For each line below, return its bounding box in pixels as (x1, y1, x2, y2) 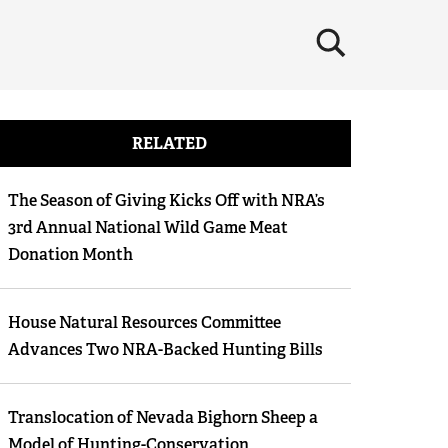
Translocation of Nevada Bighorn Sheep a (7, 407, 318, 428)
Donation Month (7, 244, 133, 265)
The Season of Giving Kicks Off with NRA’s (7, 190, 325, 211)
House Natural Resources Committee (7, 312, 281, 333)
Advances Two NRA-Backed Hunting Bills (7, 339, 323, 360)
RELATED (131, 133, 207, 154)
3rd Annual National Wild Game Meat (7, 217, 288, 238)
